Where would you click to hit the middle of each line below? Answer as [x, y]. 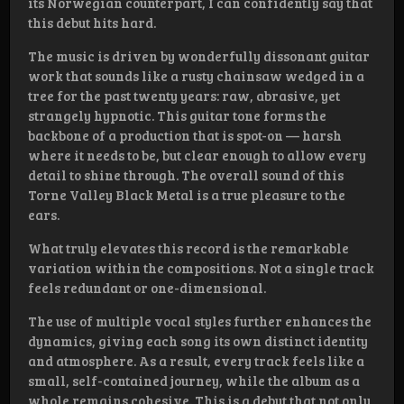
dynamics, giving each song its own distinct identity [198, 341]
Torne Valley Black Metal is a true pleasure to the [187, 195]
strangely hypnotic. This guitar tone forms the [177, 116]
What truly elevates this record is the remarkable [188, 248]
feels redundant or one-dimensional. [148, 288]
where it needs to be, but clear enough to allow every [197, 156]
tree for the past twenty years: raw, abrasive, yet [184, 96]
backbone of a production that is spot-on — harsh [185, 136]
